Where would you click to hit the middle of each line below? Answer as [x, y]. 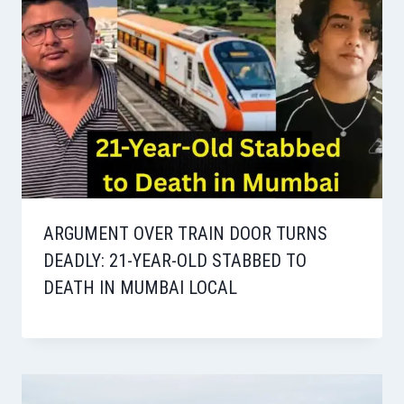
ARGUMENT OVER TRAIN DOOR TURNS [185, 233]
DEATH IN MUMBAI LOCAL [140, 287]
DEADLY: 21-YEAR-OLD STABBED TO [175, 260]
